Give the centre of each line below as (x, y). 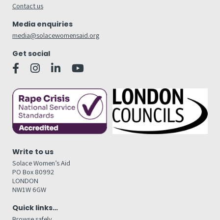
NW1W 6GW (29, 190)
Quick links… (35, 208)
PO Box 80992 (33, 172)
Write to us (33, 152)
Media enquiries (42, 24)
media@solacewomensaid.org (56, 35)
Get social (31, 53)
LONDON (25, 181)
